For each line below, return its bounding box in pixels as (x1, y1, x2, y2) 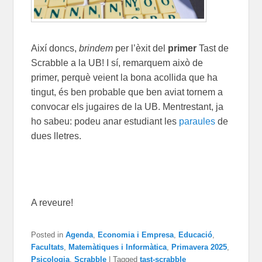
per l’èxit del (115, 43, 168, 54)
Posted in (31, 230, 64, 240)
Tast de (196, 43, 229, 54)
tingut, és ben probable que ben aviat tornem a (31, 87, 223, 98)
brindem (79, 43, 116, 54)
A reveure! (31, 198, 74, 208)
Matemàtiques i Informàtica (68, 243, 167, 252)
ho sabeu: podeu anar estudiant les (31, 116, 180, 127)
